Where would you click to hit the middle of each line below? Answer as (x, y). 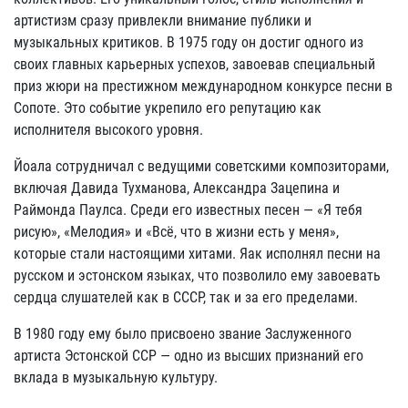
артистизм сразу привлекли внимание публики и (163, 20)
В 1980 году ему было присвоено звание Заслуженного (183, 334)
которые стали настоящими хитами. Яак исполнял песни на (197, 254)
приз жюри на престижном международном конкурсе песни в (203, 86)
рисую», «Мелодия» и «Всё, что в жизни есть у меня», (176, 232)
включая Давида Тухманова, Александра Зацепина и (177, 188)
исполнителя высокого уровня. (108, 130)
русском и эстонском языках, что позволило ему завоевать (197, 275)
